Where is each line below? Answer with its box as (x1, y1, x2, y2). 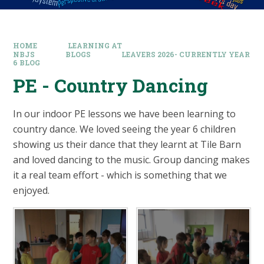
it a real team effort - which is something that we (13, 169, 227, 182)
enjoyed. (13, 184, 50, 197)
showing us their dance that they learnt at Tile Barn (13, 138, 242, 151)
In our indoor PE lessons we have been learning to (13, 107, 236, 121)
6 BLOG (13, 58, 41, 67)
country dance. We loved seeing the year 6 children (13, 123, 236, 136)
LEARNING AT (68, 41, 122, 50)
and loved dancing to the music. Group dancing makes (13, 153, 250, 167)
